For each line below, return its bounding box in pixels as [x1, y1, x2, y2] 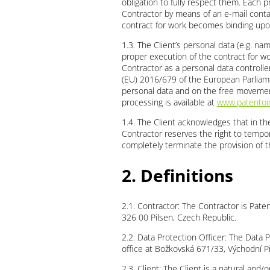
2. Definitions [122, 163, 233, 187]
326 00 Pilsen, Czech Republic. [122, 212, 236, 224]
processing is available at [122, 96, 217, 108]
